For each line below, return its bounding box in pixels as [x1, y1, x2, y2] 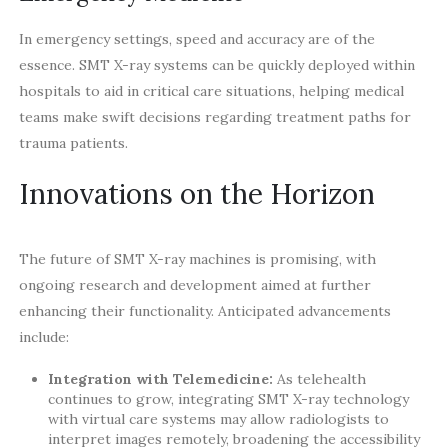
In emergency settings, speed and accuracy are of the [18, 29, 375, 48]
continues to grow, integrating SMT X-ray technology [48, 389, 410, 408]
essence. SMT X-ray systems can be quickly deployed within [18, 55, 415, 74]
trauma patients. [18, 133, 128, 152]
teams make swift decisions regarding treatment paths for [18, 107, 411, 126]
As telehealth [273, 369, 367, 388]
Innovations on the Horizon [18, 176, 375, 213]
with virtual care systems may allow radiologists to [48, 409, 390, 428]
